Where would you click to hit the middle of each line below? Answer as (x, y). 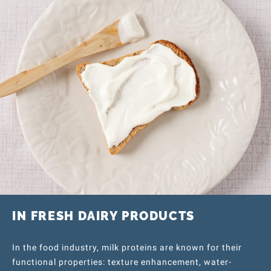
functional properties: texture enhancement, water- (122, 262)
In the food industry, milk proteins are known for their (127, 247)
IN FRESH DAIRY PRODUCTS (103, 216)
